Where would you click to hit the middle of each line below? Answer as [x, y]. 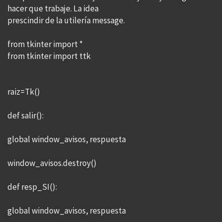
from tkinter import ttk [49, 56]
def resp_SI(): [32, 187]
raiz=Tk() [24, 92]
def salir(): [26, 115]
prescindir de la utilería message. [66, 20]
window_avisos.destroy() [52, 163]
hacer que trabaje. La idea [53, 8]
